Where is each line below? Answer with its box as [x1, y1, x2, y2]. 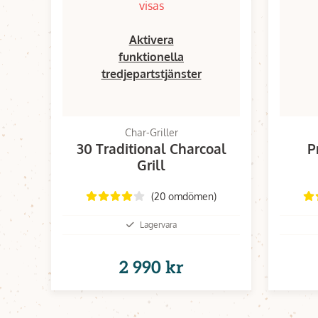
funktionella [119, 50, 184, 64]
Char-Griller [124, 126, 178, 138]
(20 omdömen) [150, 190, 216, 202]
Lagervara [139, 219, 177, 230]
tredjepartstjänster [101, 67, 202, 81]
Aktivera [128, 33, 174, 47]
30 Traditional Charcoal [76, 140, 226, 157]
